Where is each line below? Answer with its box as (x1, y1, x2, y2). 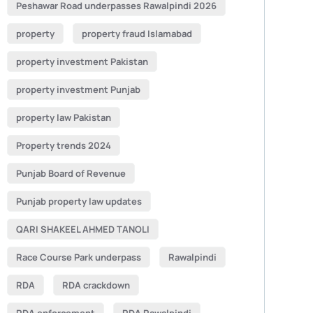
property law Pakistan (15, 111, 111, 124)
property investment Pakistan (15, 55, 148, 68)
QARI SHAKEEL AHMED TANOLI (15, 223, 150, 235)
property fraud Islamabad (81, 27, 192, 40)
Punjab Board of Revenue (15, 167, 126, 180)
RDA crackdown (61, 279, 130, 291)
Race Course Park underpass (15, 251, 141, 263)
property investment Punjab (15, 83, 140, 96)
